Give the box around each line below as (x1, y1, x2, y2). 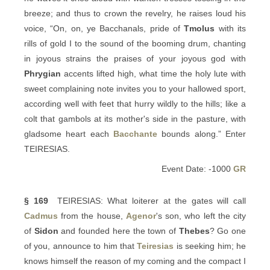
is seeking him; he (174, 241, 246, 251)
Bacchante (113, 129, 157, 139)
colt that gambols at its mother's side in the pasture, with (24, 114, 246, 124)
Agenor (125, 211, 156, 221)
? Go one (209, 226, 246, 236)
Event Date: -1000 (162, 164, 233, 174)
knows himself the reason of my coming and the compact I (24, 256, 246, 266)
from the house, (58, 211, 126, 221)
